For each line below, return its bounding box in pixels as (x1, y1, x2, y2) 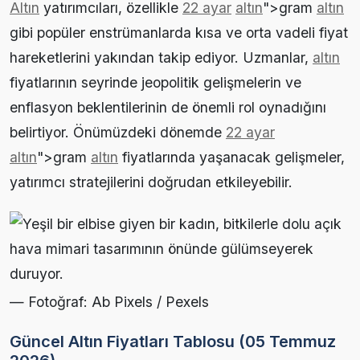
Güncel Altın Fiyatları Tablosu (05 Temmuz (10, 331, 336, 351)
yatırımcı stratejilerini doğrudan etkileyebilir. (10, 174, 292, 191)
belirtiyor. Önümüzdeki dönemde (10, 124, 226, 141)
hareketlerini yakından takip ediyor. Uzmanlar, (10, 49, 313, 67)
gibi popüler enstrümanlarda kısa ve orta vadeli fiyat (10, 24, 348, 42)
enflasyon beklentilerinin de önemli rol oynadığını (10, 99, 326, 117)
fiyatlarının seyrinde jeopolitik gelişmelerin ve (10, 74, 301, 92)
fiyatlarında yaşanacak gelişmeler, (118, 149, 345, 166)
